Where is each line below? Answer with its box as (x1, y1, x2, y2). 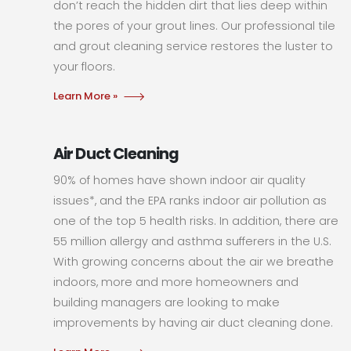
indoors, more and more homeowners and (53, 273, 299, 290)
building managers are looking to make (53, 294, 280, 310)
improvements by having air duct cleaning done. (53, 314, 334, 331)
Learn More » (53, 88, 118, 103)
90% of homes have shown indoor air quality (53, 172, 306, 188)
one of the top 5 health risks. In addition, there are (53, 212, 339, 229)
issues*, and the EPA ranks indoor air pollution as (53, 192, 327, 208)
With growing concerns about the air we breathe (53, 253, 335, 270)
